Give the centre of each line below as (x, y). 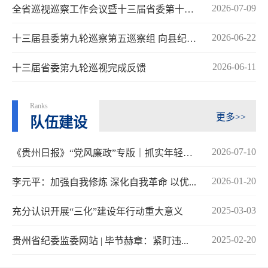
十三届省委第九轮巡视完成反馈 (79, 68)
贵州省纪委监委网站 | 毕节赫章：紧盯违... (100, 241)
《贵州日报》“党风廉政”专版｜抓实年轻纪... (188, 153)
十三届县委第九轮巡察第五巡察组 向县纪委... (191, 39)
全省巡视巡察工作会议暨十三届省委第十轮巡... (189, 10)
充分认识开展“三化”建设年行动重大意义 (98, 212)
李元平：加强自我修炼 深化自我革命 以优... (104, 182)
